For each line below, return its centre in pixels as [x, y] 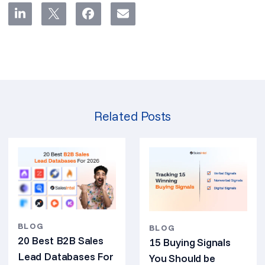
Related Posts [132, 116]
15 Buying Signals [190, 243]
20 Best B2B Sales [61, 240]
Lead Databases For [66, 256]
